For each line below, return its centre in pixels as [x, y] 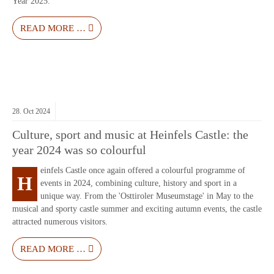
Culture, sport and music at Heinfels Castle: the [130, 135]
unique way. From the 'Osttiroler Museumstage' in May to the [147, 196]
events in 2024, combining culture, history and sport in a [139, 183]
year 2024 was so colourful [79, 150]
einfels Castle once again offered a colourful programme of [143, 171]
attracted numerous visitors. [60, 222]
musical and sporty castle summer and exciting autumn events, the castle [137, 209]
